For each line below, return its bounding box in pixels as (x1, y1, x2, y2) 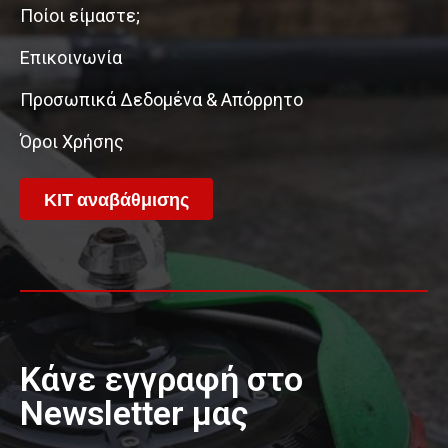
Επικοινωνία (20, 46, 122, 68)
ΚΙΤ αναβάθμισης (44, 186, 189, 211)
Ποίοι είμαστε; (20, 4, 140, 26)
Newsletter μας (20, 392, 248, 433)
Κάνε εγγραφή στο (20, 358, 303, 399)
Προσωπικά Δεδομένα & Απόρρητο (20, 88, 303, 110)
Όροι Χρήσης (20, 130, 124, 152)
